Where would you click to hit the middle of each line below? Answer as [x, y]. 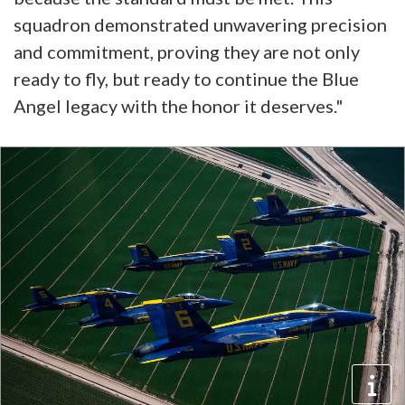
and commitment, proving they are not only [187, 52]
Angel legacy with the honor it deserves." [179, 106]
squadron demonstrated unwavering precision [200, 25]
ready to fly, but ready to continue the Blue [186, 79]
